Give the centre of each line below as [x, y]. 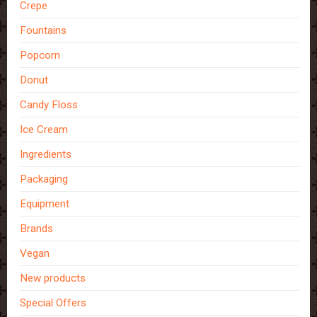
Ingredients [46, 155]
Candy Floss [49, 105]
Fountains [44, 31]
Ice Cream [44, 130]
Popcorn [40, 56]
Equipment [45, 204]
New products [53, 278]
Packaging [44, 179]
